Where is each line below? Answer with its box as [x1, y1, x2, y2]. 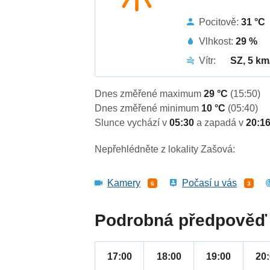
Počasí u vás [182, 178, 237, 189]
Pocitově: [199, 16, 242, 27]
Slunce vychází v [95, 118, 170, 128]
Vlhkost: [199, 36, 236, 46]
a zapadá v [196, 118, 246, 128]
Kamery [107, 178, 141, 189]
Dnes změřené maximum [95, 89, 204, 99]
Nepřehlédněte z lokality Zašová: [95, 144, 236, 155]
